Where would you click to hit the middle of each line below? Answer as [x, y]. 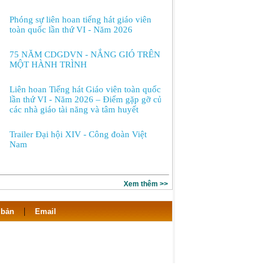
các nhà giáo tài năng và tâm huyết [74, 110]
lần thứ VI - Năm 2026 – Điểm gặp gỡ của [88, 100]
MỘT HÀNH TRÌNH [49, 65]
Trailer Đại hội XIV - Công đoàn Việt [78, 135]
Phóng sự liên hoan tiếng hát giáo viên [81, 20]
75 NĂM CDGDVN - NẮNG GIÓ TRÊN [85, 55]
